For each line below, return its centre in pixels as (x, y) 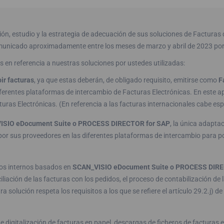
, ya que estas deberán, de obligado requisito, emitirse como (126, 80)
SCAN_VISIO (93, 167)
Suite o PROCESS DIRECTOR (99, 124)
